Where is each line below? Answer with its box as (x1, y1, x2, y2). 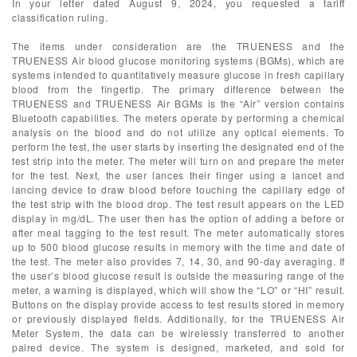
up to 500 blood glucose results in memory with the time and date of (12, 240, 345, 253)
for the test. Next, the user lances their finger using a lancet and (12, 168, 345, 182)
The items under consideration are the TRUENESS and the (12, 39, 345, 53)
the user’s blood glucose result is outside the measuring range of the (12, 269, 345, 282)
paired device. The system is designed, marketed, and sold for (12, 340, 345, 354)
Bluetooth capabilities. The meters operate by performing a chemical (12, 111, 345, 124)
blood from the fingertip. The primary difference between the (12, 82, 345, 96)
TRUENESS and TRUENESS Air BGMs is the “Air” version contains (12, 96, 345, 110)
